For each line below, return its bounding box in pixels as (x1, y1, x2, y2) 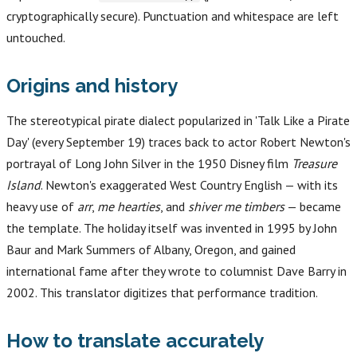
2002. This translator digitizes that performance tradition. (6, 284, 318, 300)
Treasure (292, 155, 337, 171)
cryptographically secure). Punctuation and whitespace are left (6, 8, 339, 25)
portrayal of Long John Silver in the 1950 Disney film (6, 155, 292, 171)
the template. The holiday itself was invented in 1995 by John (6, 219, 337, 236)
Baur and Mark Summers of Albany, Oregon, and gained (6, 241, 296, 257)
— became (284, 198, 341, 214)
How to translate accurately (6, 328, 264, 352)
